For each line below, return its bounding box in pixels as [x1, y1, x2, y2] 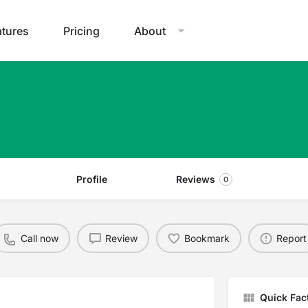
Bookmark [184, 232, 230, 244]
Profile [76, 173, 107, 185]
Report [276, 232, 307, 244]
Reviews [175, 173, 215, 185]
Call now [21, 232, 58, 244]
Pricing [63, 23, 100, 38]
